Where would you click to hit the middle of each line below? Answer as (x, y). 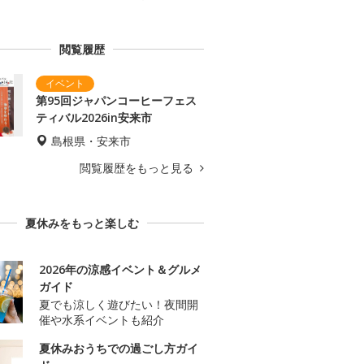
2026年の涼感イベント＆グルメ (120, 270)
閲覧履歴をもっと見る (138, 168)
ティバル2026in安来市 (94, 118)
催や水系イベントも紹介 (102, 320)
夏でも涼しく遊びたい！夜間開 (119, 305)
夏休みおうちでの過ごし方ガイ (119, 349)
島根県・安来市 (91, 141)
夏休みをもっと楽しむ (82, 223)
